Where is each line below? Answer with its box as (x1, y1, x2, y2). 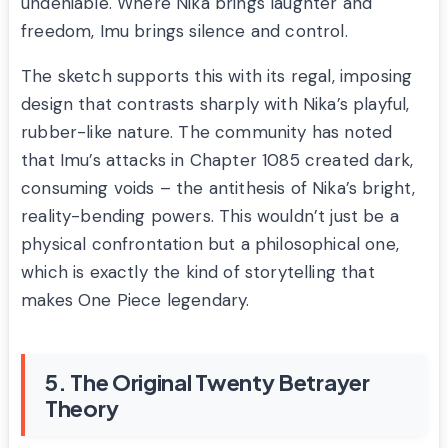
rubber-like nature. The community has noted (21, 121, 393, 144)
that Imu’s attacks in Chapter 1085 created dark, (21, 149, 414, 172)
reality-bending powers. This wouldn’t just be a (21, 205, 399, 228)
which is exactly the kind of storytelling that (21, 261, 375, 284)
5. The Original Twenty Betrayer (45, 368, 370, 397)
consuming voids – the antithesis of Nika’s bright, (21, 177, 416, 200)
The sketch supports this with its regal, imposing (21, 65, 413, 88)
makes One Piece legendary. (21, 289, 250, 312)
